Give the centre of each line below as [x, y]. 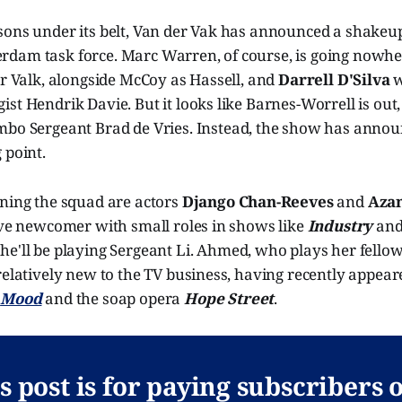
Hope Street [229, 299]
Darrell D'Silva [336, 80]
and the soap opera [113, 299]
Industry [340, 226]
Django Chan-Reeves [259, 202]
